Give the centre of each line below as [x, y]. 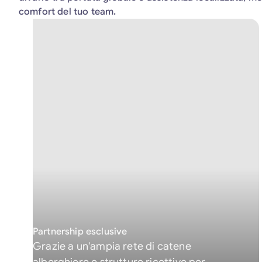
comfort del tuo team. [68, 12]
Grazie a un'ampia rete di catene [112, 246]
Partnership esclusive [80, 232]
